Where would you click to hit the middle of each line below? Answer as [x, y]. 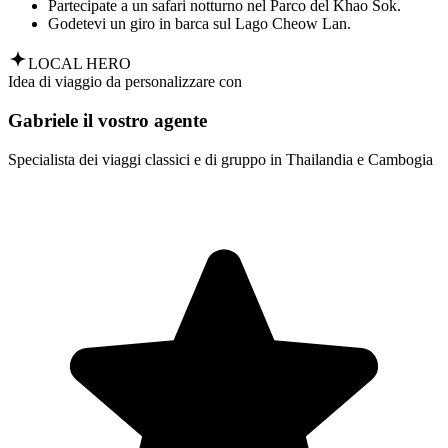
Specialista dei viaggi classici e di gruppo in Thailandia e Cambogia [220, 159]
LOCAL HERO [79, 64]
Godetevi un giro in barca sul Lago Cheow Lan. [199, 24]
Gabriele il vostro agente [107, 120]
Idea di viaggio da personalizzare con [125, 82]
